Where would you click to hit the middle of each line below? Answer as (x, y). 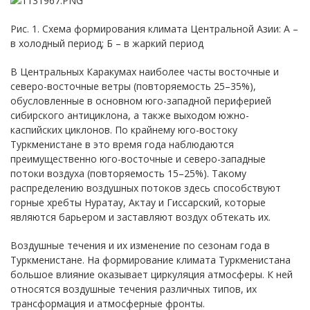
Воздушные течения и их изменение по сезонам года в (140, 245)
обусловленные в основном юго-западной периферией (141, 100)
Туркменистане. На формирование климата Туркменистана (151, 259)
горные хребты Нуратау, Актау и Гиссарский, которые (138, 202)
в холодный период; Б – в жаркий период (107, 43)
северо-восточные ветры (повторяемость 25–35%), (133, 86)
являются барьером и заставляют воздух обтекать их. (140, 217)
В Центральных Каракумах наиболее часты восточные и (145, 71)
